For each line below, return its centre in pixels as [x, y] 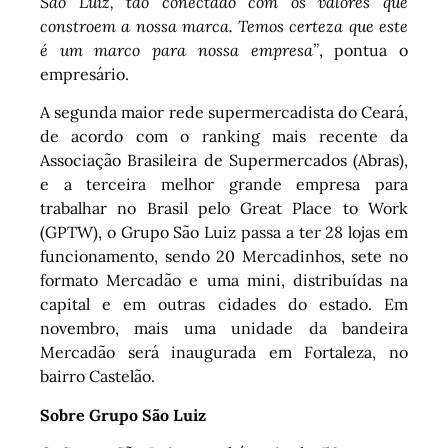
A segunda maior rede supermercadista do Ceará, [224, 112]
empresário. [84, 73]
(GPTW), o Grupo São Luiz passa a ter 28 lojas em [224, 232]
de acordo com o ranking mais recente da [224, 136]
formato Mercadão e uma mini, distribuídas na [224, 280]
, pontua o [363, 49]
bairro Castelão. [97, 376]
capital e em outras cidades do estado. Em [224, 304]
